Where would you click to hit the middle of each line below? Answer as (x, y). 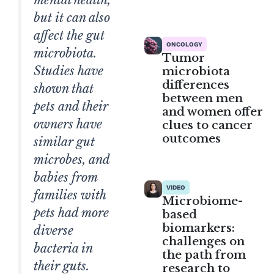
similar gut (64, 142)
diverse (54, 230)
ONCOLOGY (185, 44)
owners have (68, 124)
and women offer (213, 111)
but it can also (72, 17)
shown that (64, 88)
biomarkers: (198, 228)
